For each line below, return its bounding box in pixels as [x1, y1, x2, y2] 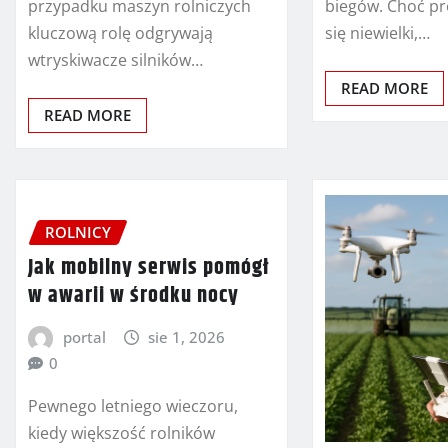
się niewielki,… [325, 21, 431, 44]
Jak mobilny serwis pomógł [28, 251, 269, 286]
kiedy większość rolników [28, 421, 215, 444]
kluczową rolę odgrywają [28, 21, 213, 44]
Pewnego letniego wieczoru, [28, 394, 238, 417]
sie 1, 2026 [148, 327, 226, 348]
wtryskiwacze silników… [28, 48, 203, 71]
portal [62, 327, 106, 348]
